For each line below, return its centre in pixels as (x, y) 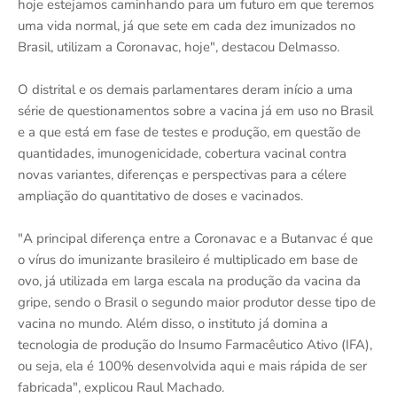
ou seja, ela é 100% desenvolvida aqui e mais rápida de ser (192, 366)
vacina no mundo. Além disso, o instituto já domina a (173, 323)
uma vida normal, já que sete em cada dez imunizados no (187, 26)
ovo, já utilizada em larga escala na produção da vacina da (189, 281)
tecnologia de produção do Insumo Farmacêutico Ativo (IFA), (195, 345)
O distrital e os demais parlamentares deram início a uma (185, 90)
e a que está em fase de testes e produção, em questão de (189, 132)
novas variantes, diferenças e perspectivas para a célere (182, 175)
